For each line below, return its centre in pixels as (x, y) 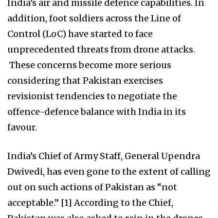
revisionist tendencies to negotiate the (92, 96)
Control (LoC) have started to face (80, 34)
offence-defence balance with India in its (97, 112)
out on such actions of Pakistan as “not (92, 187)
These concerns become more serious (89, 65)
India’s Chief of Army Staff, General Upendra (104, 156)
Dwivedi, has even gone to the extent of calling (109, 172)
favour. (22, 127)
